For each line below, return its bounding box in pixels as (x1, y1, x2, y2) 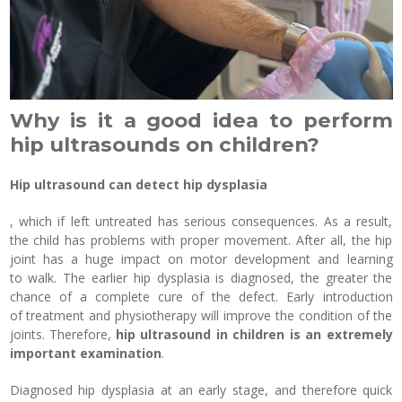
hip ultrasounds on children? (9, 132, 319, 158)
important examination (9, 345, 162, 363)
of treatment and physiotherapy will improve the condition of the (9, 307, 393, 325)
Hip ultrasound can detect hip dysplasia (9, 176, 267, 194)
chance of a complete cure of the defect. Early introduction (9, 288, 393, 306)
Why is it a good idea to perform (9, 108, 393, 134)
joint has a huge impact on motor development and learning (9, 250, 393, 268)
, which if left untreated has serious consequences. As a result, (9, 213, 393, 231)
